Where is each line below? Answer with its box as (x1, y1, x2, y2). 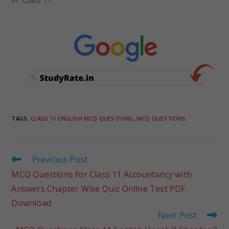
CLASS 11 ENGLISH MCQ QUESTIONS (30, 114, 133, 123)
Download (11, 197, 51, 209)
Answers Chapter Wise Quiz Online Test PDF (11, 183, 186, 195)
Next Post (157, 209, 197, 221)
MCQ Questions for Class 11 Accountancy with (11, 169, 192, 180)
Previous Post (32, 153, 88, 166)
